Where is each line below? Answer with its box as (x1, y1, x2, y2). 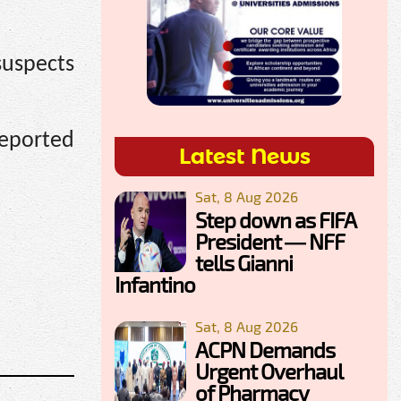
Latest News (178, 142, 311, 169)
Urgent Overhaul (195, 357, 342, 384)
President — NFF (195, 227, 345, 254)
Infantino (115, 270, 195, 297)
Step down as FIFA (195, 206, 355, 233)
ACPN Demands (195, 336, 335, 363)
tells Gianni (195, 249, 293, 276)
